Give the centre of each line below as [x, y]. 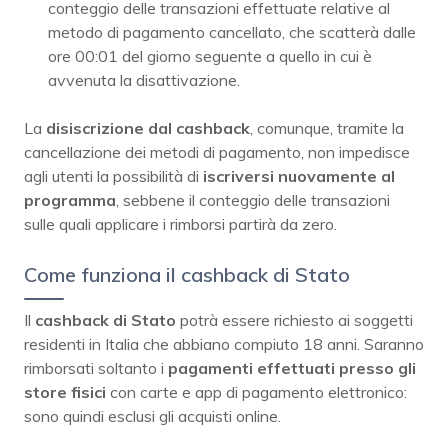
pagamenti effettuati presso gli [292, 367]
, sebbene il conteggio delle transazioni [253, 199]
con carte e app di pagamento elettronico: [256, 391]
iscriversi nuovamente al [299, 175]
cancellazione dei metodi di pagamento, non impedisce [217, 151]
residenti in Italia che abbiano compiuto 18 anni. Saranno [224, 343]
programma [70, 199]
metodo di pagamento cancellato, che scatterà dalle [232, 31]
